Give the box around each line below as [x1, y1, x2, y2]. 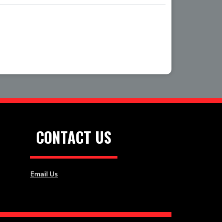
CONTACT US [36, 125, 111, 148]
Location [43, 6, 75, 15]
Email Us [30, 169, 58, 178]
